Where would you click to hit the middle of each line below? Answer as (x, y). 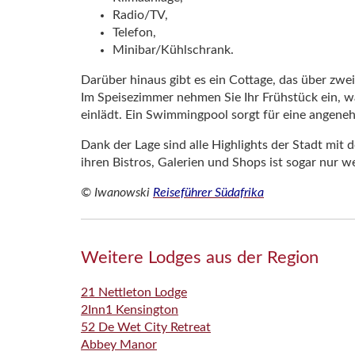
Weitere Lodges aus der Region (200, 257)
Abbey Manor (119, 344)
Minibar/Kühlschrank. (173, 50)
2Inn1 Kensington (130, 309)
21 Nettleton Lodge (134, 292)
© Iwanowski (117, 192)
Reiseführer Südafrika (208, 192)
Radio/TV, (140, 15)
